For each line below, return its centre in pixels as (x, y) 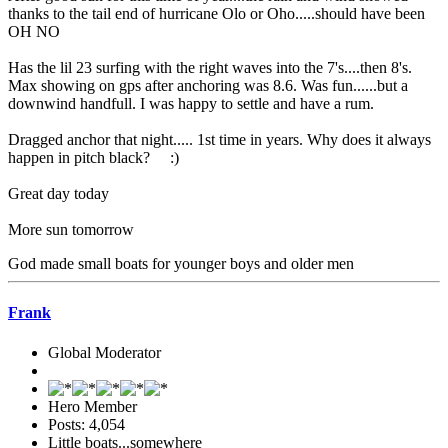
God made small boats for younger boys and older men (181, 264)
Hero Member (92, 406)
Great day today (58, 194)
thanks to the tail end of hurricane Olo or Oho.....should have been (216, 14)
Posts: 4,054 (86, 424)
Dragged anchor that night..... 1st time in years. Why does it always (219, 140)
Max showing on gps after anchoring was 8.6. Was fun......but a (208, 86)
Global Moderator (104, 352)
